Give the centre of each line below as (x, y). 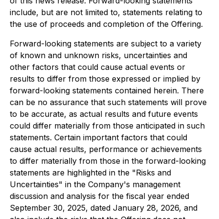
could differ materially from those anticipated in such (107, 126)
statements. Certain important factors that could (99, 137)
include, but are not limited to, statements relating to (106, 12)
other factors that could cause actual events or (98, 67)
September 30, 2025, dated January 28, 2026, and (104, 208)
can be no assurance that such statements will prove (108, 102)
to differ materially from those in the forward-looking (108, 161)
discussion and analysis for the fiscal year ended (99, 196)
